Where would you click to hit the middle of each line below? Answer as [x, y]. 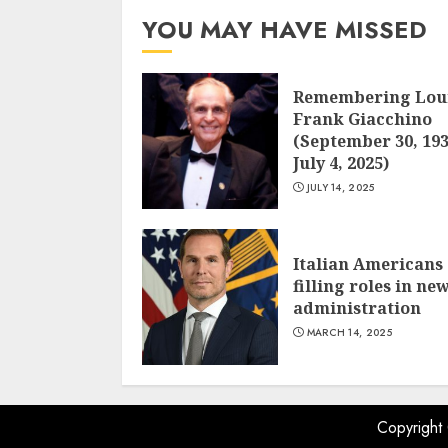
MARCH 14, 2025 [349, 332]
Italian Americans [368, 264]
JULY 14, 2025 [340, 187]
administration [357, 308]
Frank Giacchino [362, 119]
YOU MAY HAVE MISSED [284, 29]
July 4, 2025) [341, 163]
